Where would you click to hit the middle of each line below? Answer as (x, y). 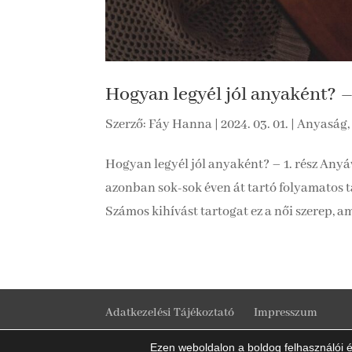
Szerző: (127, 125)
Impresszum (286, 313)
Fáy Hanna (181, 125)
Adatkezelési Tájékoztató (170, 313)
